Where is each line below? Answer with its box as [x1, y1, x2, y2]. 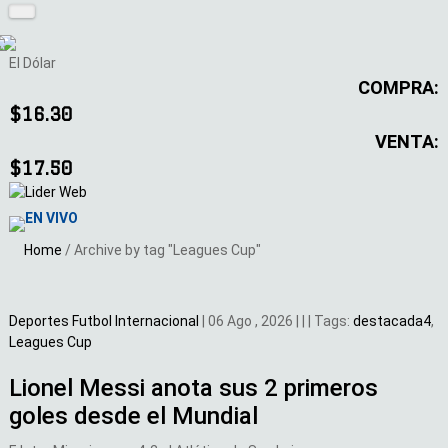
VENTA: [375, 130, 439, 152]
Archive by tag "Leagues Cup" [74, 242, 261, 259]
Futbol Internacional [72, 313, 202, 330]
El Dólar [9, 54, 56, 71]
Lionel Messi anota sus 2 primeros [9, 374, 378, 403]
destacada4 [353, 313, 431, 330]
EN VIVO [25, 210, 78, 226]
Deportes [9, 313, 72, 330]
